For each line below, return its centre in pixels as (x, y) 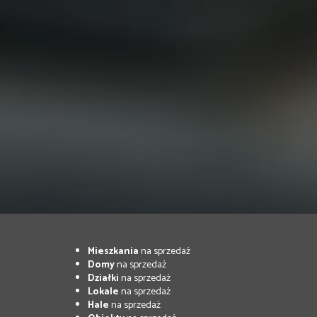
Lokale (103, 292)
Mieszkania (113, 251)
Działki (103, 278)
